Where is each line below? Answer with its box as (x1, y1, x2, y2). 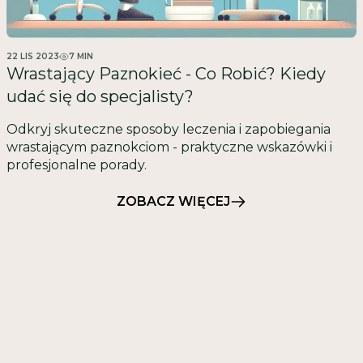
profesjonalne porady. (6, 157, 147, 173)
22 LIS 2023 (6, 51, 59, 62)
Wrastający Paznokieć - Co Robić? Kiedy (6, 64, 326, 84)
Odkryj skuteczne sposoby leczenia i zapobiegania (6, 122, 331, 138)
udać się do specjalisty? (6, 87, 194, 107)
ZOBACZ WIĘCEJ (116, 194, 231, 210)
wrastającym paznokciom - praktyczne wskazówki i (6, 139, 332, 156)
